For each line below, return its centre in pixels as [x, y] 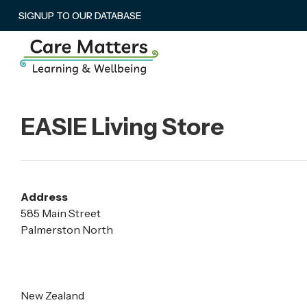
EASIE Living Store [122, 127]
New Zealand [52, 295]
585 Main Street [61, 213]
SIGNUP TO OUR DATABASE [80, 16]
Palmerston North [67, 229]
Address [44, 196]
